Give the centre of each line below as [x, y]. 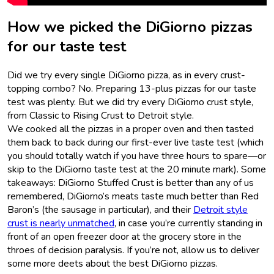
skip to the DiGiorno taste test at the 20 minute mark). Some [137, 169]
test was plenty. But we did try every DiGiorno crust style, [130, 102]
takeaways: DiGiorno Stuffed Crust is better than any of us [131, 183]
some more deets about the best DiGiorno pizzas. [113, 263]
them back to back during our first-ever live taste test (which [135, 142]
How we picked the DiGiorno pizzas [130, 27]
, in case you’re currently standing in [188, 223]
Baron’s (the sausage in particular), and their [100, 209]
